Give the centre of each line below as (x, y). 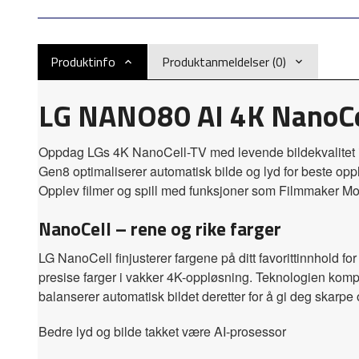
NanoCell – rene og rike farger (160, 229)
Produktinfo (83, 62)
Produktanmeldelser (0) (224, 62)
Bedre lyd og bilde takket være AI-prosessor (162, 332)
